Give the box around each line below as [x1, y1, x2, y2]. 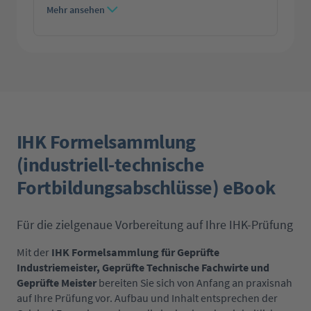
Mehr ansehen [47, 3, 105, 17]
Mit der [17, 245, 49, 260]
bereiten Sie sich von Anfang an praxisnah [96, 276, 292, 290]
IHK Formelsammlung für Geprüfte [49, 245, 219, 260]
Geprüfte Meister [17, 276, 96, 290]
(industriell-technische [17, 152, 205, 178]
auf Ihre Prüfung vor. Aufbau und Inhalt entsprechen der [17, 291, 278, 305]
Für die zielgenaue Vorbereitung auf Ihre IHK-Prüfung [17, 217, 293, 233]
